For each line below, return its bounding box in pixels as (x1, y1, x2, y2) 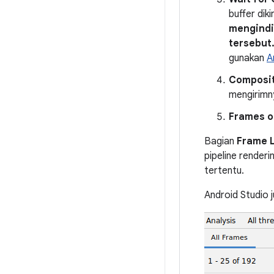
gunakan (229, 51, 267, 64)
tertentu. (204, 164, 244, 177)
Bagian (204, 135, 237, 147)
